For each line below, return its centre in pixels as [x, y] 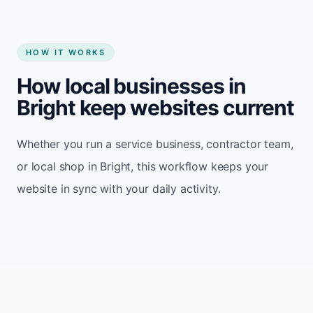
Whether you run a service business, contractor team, [155, 144]
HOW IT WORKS [66, 52]
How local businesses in [131, 86]
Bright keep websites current [155, 107]
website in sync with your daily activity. [119, 188]
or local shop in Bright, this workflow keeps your [143, 166]
